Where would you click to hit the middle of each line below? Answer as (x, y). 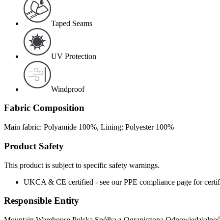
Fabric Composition (44, 108)
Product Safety (34, 146)
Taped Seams (72, 23)
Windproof (68, 89)
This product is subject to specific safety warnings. (82, 165)
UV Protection (74, 56)
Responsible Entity (41, 201)
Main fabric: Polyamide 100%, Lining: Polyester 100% (89, 127)
